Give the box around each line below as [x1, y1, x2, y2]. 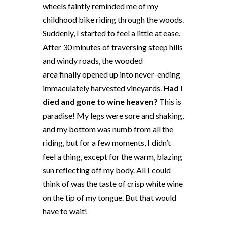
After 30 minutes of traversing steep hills [43, 42, 183, 52]
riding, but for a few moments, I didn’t [43, 138, 171, 148]
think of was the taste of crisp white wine [43, 179, 183, 189]
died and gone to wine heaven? [43, 97, 158, 107]
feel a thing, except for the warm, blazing [43, 152, 182, 162]
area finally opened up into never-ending [43, 69, 180, 80]
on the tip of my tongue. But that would [43, 193, 176, 203]
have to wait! [43, 206, 87, 216]
